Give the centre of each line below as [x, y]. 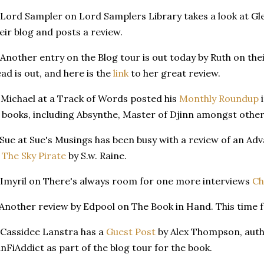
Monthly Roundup [219, 98]
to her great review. [174, 73]
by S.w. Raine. [96, 155]
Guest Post [131, 231]
